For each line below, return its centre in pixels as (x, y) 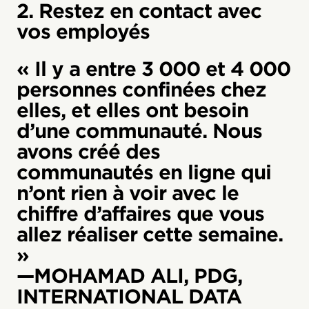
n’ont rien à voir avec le (128, 193)
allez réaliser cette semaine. (150, 235)
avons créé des (88, 152)
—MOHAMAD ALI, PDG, (129, 276)
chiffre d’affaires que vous (140, 214)
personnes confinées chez (141, 90)
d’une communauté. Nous (139, 131)
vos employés (83, 32)
